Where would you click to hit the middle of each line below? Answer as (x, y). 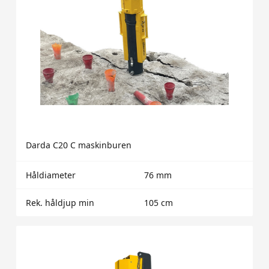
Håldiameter (50, 175)
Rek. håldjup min (60, 203)
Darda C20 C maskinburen (78, 145)
